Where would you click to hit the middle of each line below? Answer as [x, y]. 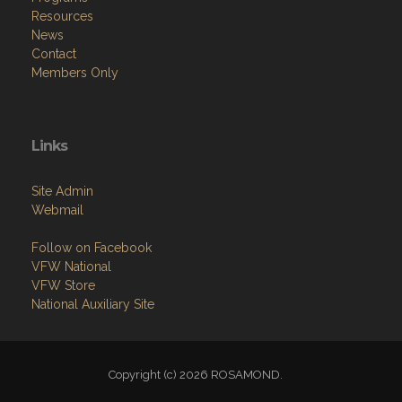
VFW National [71, 267]
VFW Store [63, 285]
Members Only [75, 73]
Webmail [57, 210]
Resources [62, 16]
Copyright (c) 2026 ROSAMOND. [201, 375]
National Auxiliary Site [93, 304]
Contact [54, 54]
